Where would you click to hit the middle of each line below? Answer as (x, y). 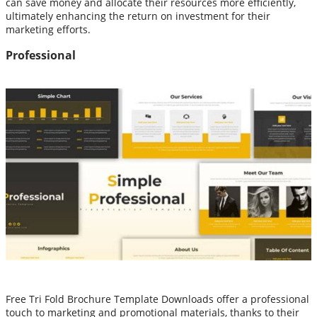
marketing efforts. (48, 30)
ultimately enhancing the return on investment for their (138, 16)
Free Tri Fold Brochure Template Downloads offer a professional (157, 299)
